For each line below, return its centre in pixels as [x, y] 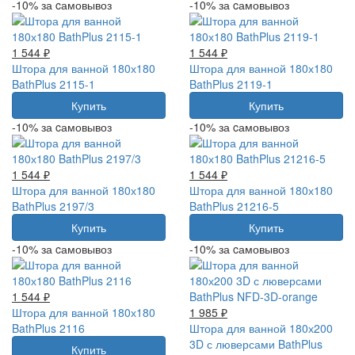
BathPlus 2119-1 [231, 84]
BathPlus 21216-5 [234, 206]
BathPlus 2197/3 [53, 206]
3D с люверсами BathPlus [256, 344]
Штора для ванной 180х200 [261, 328]
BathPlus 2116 [48, 328]
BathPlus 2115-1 [53, 84]
